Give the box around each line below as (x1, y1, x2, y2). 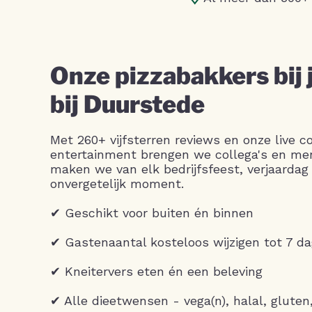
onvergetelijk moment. (50, 176, 184, 191)
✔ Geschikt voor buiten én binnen (50, 205, 253, 220)
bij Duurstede (50, 90, 205, 118)
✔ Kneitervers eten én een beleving (50, 264, 263, 279)
